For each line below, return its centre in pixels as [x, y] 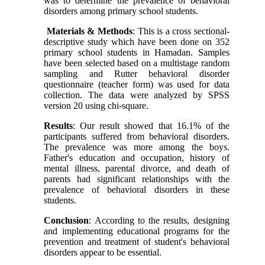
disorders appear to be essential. [103, 252]
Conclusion [67, 220]
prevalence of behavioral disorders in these [137, 189]
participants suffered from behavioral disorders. [137, 136]
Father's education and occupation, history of [137, 157]
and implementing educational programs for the [137, 231]
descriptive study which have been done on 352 [137, 41]
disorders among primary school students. [121, 11]
